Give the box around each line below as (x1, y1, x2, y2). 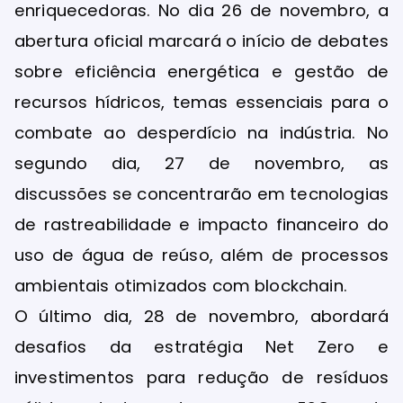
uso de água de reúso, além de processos (14, 244, 389, 267)
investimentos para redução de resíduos (14, 366, 389, 390)
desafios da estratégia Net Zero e (14, 336, 389, 359)
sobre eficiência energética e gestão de (14, 60, 389, 84)
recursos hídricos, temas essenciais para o (14, 91, 389, 114)
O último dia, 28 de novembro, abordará (14, 305, 389, 328)
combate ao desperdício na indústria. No (14, 121, 389, 145)
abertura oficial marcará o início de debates (14, 30, 389, 53)
